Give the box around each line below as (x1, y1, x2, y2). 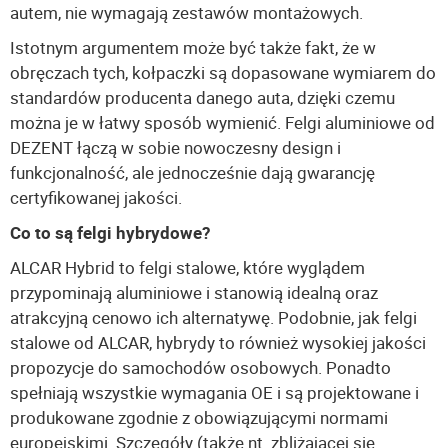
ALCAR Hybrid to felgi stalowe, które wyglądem (10, 256, 365, 280)
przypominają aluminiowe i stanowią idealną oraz (10, 281, 378, 305)
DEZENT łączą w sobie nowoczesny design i (10, 136, 341, 160)
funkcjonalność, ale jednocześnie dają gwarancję (10, 161, 375, 185)
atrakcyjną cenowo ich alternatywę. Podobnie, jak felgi (10, 306, 417, 330)
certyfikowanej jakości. (10, 186, 182, 210)
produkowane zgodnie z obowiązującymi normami (10, 406, 388, 430)
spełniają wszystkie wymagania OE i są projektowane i (10, 381, 419, 405)
